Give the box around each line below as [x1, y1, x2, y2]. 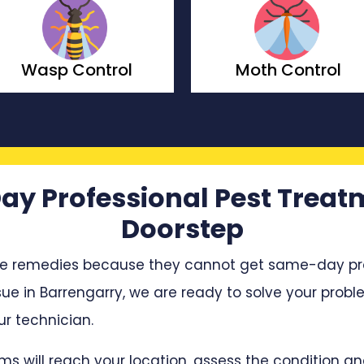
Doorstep [120, 210, 244, 247]
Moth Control [24, 58, 130, 82]
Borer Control [236, 58, 341, 82]
